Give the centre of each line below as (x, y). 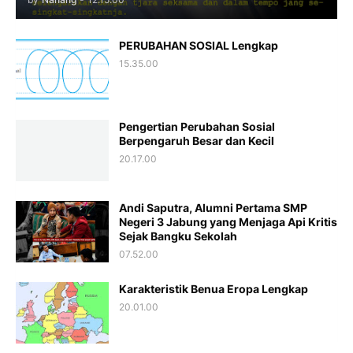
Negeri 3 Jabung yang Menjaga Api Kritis (228, 222)
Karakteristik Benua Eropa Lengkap (214, 289)
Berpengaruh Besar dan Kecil (197, 141)
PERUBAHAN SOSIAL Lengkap (199, 46)
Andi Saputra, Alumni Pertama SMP (213, 208)
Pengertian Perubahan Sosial (197, 127)
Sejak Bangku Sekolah (178, 236)
